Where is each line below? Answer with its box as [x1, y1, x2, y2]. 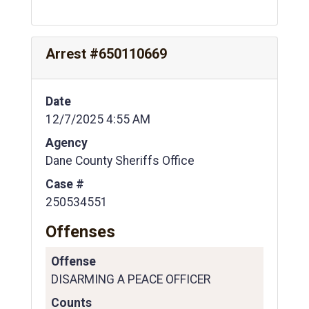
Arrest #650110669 [46, 45, 167, 62]
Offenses [46, 221, 115, 241]
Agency [46, 135, 88, 150]
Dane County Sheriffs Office [46, 153, 195, 168]
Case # [46, 177, 84, 191]
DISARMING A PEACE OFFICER [51, 272, 210, 286]
